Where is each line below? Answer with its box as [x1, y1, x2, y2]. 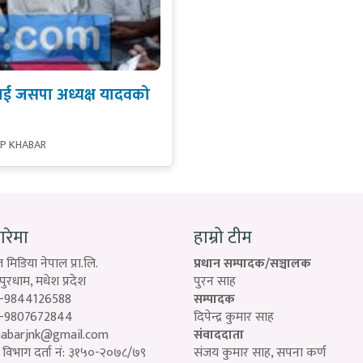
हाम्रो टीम [194, 222, 252, 253]
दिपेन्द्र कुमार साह [194, 305, 274, 328]
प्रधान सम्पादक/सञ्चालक [194, 252, 311, 275]
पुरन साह [194, 270, 236, 293]
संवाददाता [194, 323, 244, 346]
